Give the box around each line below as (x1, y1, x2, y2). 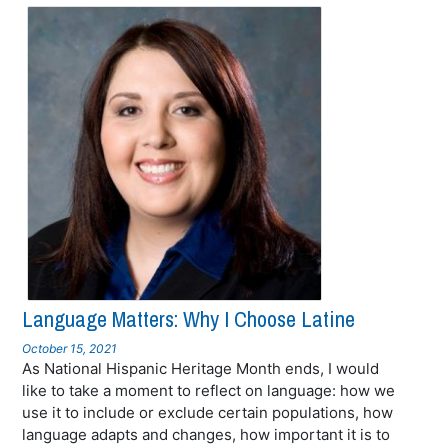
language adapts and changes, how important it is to (22, 425, 391, 444)
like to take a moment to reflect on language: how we (22, 381, 396, 400)
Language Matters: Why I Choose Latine (22, 304, 356, 334)
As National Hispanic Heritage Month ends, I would (22, 359, 380, 378)
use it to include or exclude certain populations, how (22, 403, 394, 422)
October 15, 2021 (22, 341, 118, 356)
